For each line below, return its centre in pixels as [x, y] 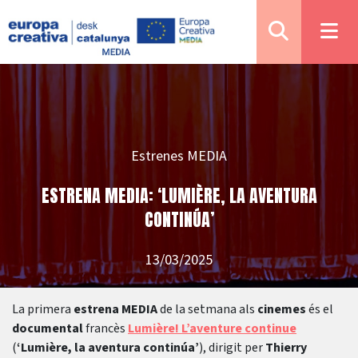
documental [49, 328]
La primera [43, 309]
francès [107, 328]
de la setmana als [207, 309]
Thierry [286, 348]
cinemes [283, 309]
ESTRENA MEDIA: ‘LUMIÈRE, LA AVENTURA [179, 195]
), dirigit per [232, 348]
